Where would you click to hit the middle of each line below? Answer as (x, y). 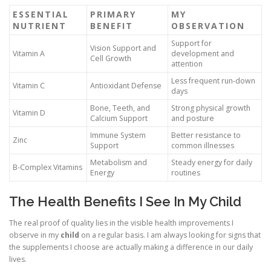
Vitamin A (29, 53)
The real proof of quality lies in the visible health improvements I (121, 223)
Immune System (118, 135)
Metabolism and (119, 162)
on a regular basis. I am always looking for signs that (170, 235)
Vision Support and (123, 48)
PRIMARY (113, 14)
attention (187, 64)
